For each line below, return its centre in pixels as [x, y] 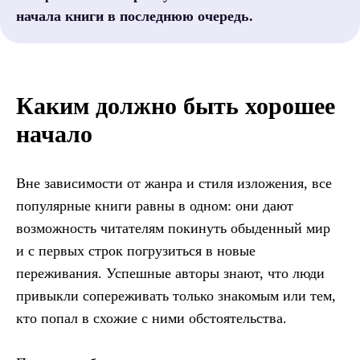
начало [54, 134]
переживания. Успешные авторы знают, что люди [170, 274]
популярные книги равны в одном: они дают [155, 206]
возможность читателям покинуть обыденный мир [173, 229]
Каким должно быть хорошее [176, 106]
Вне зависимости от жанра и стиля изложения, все [174, 184]
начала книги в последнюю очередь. [135, 16]
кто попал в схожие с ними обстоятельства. [151, 319]
